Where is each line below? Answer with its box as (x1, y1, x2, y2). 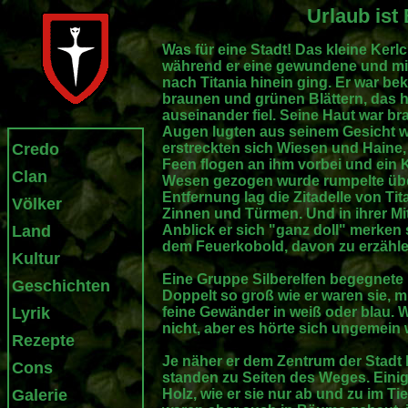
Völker (12, 195, 62, 213)
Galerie (12, 386, 67, 404)
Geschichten (12, 277, 110, 295)
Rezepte (12, 331, 75, 350)
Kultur (12, 250, 60, 268)
